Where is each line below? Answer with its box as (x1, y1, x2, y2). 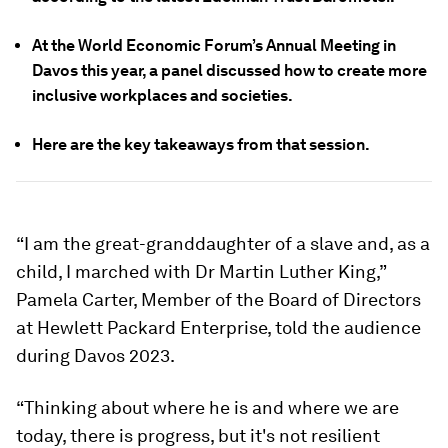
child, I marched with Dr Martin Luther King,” (16, 261, 386, 282)
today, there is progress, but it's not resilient (16, 425, 380, 446)
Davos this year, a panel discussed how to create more (32, 61, 427, 80)
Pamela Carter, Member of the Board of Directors (16, 289, 421, 310)
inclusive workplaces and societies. (32, 86, 293, 105)
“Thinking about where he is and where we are (16, 397, 399, 418)
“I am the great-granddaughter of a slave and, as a (16, 233, 430, 254)
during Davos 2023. (16, 345, 175, 366)
